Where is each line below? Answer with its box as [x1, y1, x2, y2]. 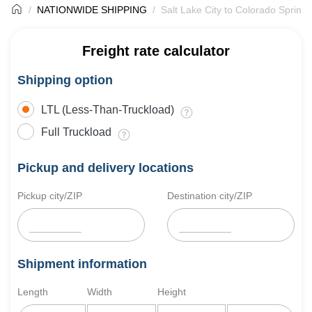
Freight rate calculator [82, 43, 230, 58]
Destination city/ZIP [166, 190, 252, 201]
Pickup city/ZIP [17, 190, 82, 201]
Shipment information [17, 257, 147, 271]
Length [17, 286, 48, 297]
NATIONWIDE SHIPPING [37, 4, 147, 15]
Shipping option [17, 73, 113, 87]
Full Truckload [41, 126, 111, 138]
